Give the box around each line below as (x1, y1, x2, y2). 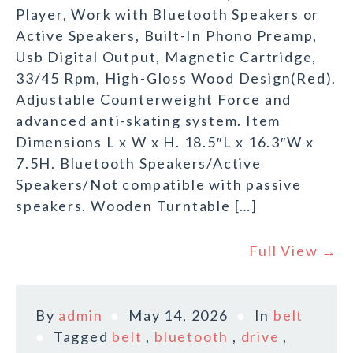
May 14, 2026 (128, 307, 229, 325)
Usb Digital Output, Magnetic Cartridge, (16, 48, 318, 66)
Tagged (53, 328, 113, 346)
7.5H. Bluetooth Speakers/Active (16, 154, 262, 173)
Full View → (249, 242, 337, 260)
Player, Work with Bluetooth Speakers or (16, 6, 320, 24)
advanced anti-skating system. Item (16, 112, 281, 130)
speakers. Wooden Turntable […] (16, 197, 258, 215)
